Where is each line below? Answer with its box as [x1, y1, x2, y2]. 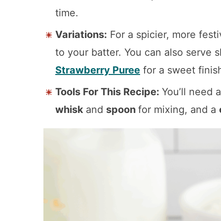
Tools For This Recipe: [55, 86, 162, 98]
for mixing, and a [138, 104, 219, 116]
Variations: [55, 29, 107, 41]
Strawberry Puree [55, 64, 140, 76]
